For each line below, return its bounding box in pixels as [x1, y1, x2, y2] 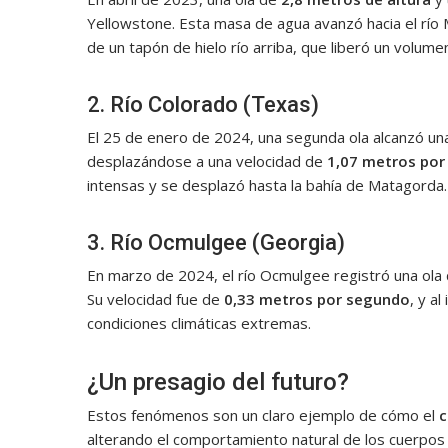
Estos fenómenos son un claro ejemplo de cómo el [87, 405, 439, 426]
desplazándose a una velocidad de [87, 151, 327, 172]
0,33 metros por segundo [224, 289, 410, 310]
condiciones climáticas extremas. [87, 313, 311, 334]
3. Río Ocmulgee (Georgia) [87, 230, 345, 256]
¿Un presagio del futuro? [87, 368, 349, 397]
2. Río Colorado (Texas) [87, 92, 319, 118]
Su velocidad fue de [87, 289, 224, 310]
